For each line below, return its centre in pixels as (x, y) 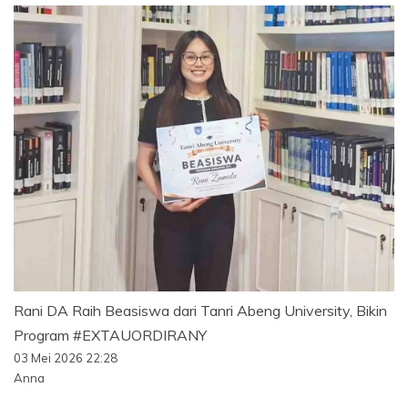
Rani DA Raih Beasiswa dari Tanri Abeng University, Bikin (200, 310)
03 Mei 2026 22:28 (66, 357)
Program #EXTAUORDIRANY (110, 335)
